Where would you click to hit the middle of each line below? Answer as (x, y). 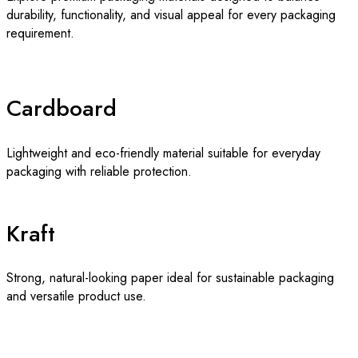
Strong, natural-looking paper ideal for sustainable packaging (170, 278)
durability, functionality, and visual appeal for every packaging (171, 15)
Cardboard (62, 109)
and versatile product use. (76, 296)
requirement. (40, 34)
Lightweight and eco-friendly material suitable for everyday (163, 153)
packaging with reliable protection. (99, 171)
